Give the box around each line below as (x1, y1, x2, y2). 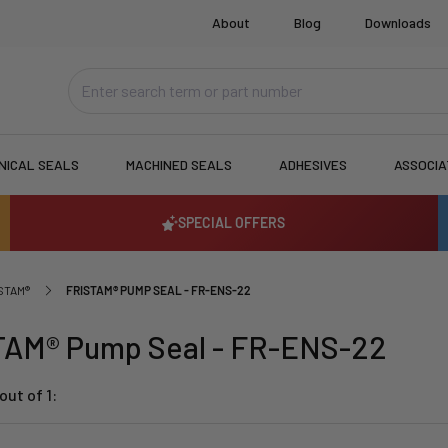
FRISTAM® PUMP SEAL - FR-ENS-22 (66, 282, 252, 297)
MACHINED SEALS (126, 156, 233, 174)
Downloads (365, 14, 432, 32)
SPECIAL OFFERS (178, 214, 286, 232)
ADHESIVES (279, 156, 348, 174)
